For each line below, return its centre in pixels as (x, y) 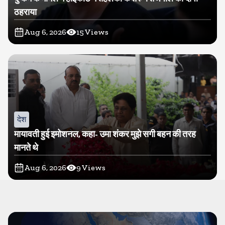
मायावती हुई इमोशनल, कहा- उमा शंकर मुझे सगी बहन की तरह (105, 134)
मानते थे (26, 148)
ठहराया (25, 12)
